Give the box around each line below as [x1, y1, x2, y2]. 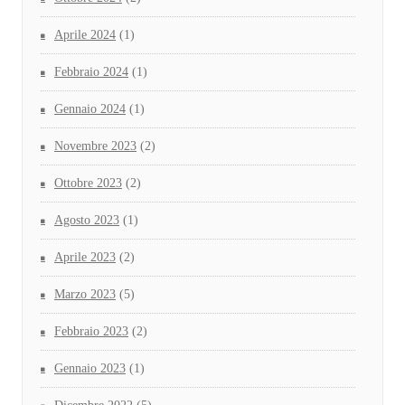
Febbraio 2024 [54, 65, 128, 80]
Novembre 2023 [54, 139, 137, 154]
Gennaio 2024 [54, 102, 126, 117]
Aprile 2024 [54, 28, 116, 42]
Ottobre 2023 [54, 176, 122, 191]
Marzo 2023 [54, 287, 116, 302]
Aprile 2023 [54, 250, 116, 265]
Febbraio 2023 [54, 325, 128, 339]
